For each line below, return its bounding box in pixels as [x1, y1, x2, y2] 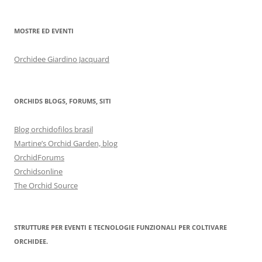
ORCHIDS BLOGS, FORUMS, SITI [14, 96, 111, 106]
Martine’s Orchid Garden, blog [14, 138, 118, 149]
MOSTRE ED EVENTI [14, 26, 74, 36]
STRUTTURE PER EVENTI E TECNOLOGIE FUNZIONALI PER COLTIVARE [14, 223, 227, 232]
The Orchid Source [14, 180, 78, 191]
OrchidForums [14, 152, 64, 163]
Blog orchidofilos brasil [14, 124, 93, 135]
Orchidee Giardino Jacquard [14, 54, 109, 65]
